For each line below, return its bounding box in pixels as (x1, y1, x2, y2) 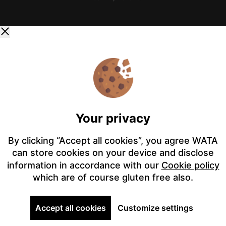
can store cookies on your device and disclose (12, 147, 214, 158)
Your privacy (76, 110, 150, 126)
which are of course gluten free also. (33, 172, 193, 183)
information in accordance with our (7, 159, 159, 171)
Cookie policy (161, 159, 219, 171)
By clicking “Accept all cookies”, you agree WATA (8, 135, 218, 146)
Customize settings (118, 202, 193, 213)
